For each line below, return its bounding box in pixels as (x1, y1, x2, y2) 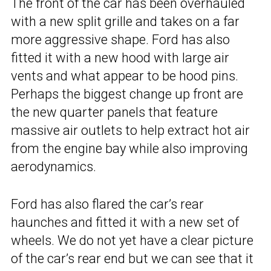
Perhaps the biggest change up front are (11, 86, 243, 102)
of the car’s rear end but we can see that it (11, 250, 253, 266)
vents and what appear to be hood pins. (11, 68, 238, 83)
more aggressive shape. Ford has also (11, 31, 230, 47)
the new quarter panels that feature (11, 104, 218, 120)
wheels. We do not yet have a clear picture (11, 232, 253, 248)
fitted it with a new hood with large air (11, 50, 229, 65)
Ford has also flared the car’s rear (11, 196, 204, 212)
